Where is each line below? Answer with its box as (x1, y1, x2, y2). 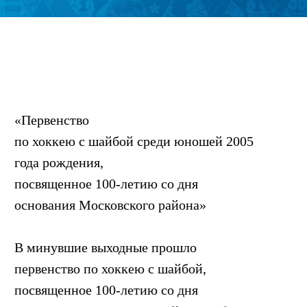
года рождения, (14, 154, 103, 170)
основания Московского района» (14, 197, 206, 212)
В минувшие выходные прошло (14, 239, 197, 255)
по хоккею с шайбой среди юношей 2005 (14, 133, 254, 149)
